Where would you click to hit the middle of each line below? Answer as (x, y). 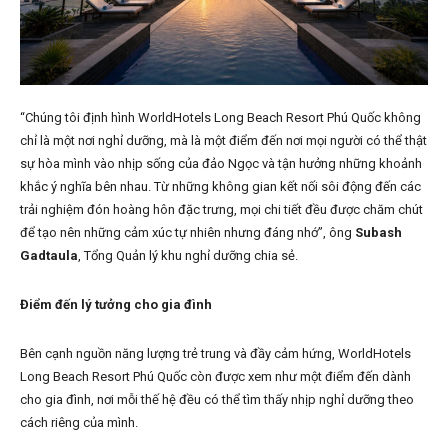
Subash (378, 233)
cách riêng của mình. (79, 423)
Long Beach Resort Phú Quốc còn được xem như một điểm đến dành (215, 377)
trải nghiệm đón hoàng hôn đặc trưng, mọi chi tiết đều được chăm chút (221, 210)
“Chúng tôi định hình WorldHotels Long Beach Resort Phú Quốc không (220, 118)
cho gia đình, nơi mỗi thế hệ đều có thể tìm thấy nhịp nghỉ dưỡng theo (217, 400)
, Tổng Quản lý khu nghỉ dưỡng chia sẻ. (189, 256)
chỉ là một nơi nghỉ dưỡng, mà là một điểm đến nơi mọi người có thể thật (223, 141)
